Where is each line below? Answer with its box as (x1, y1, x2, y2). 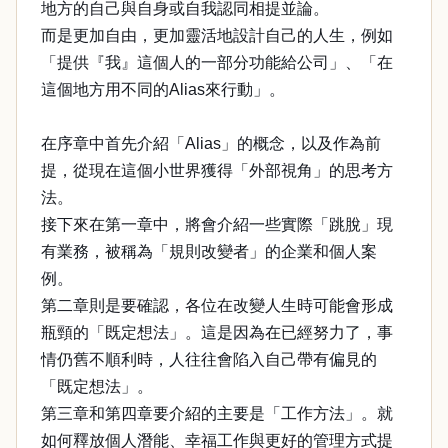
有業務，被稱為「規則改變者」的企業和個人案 (41, 243, 377, 260)
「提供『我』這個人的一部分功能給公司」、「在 (41, 54, 393, 71)
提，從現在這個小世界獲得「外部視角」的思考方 (41, 162, 393, 179)
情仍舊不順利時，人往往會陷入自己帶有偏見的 (41, 351, 377, 368)
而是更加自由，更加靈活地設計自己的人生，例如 (41, 27, 393, 44)
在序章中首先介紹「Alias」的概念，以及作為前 (41, 135, 381, 152)
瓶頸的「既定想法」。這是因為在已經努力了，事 (41, 324, 393, 341)
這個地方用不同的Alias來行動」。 (41, 81, 285, 98)
